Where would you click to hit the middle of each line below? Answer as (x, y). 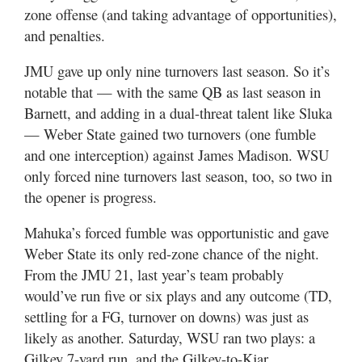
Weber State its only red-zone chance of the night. (172, 253)
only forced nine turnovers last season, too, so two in (178, 176)
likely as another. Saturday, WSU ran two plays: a (170, 337)
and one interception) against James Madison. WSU (177, 155)
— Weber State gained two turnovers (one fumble (170, 134)
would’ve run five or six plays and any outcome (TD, (178, 295)
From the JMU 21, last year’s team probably (154, 274)
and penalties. (65, 35)
